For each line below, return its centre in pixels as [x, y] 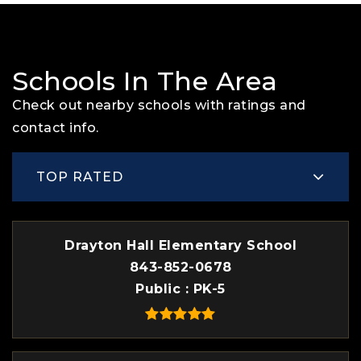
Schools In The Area [145, 81]
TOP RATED [80, 176]
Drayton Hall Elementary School [180, 245]
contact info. [56, 128]
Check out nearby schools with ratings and [159, 105]
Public [160, 289]
